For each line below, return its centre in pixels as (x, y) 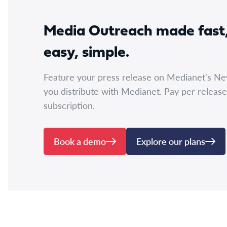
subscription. (69, 105)
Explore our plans (171, 141)
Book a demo (80, 141)
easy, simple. (86, 53)
